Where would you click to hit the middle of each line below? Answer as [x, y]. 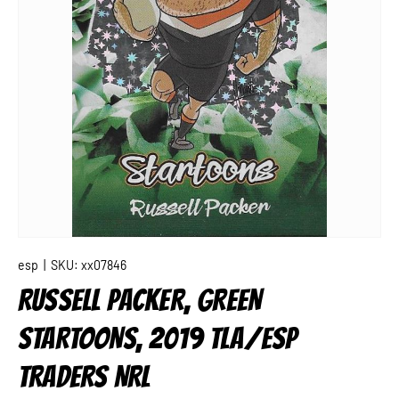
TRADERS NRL [84, 377]
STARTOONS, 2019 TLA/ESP [158, 338]
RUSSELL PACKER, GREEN [140, 300]
